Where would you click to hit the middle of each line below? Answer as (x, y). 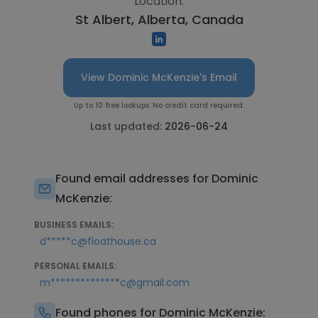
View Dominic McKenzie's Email (159, 77)
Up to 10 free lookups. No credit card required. (159, 105)
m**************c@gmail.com (115, 283)
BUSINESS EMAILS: (74, 225)
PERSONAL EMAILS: (75, 266)
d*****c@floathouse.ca (98, 241)
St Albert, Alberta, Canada (159, 20)
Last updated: (127, 126)
